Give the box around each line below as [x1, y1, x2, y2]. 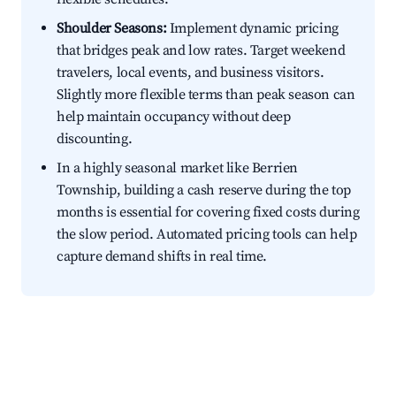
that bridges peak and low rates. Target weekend [57, 42, 346, 60]
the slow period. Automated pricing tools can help [57, 225, 357, 244]
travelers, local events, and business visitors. [57, 64, 324, 82]
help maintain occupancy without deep [57, 108, 291, 126]
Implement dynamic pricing [166, 19, 339, 38]
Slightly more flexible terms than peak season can [57, 86, 355, 104]
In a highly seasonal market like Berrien [57, 159, 299, 178]
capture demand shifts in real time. [57, 247, 268, 266]
